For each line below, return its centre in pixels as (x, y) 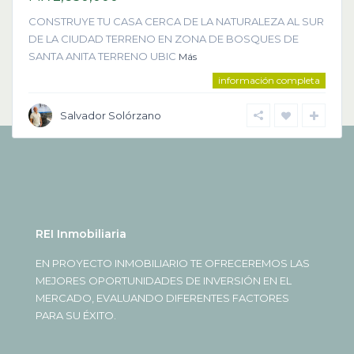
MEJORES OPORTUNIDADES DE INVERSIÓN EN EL (164, 280)
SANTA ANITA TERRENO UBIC (104, 56)
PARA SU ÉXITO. (76, 315)
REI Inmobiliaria (81, 233)
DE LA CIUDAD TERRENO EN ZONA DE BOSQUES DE (164, 38)
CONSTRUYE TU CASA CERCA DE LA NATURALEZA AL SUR (176, 21)
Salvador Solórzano (111, 115)
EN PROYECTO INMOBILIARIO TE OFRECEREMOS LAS (173, 263)
